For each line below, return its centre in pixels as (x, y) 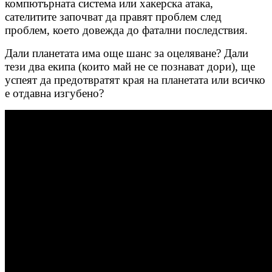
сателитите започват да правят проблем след (113, 17)
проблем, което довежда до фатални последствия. (126, 30)
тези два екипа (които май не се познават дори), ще (130, 67)
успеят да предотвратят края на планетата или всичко (135, 80)
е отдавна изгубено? (54, 93)
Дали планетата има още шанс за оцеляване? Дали (127, 53)
